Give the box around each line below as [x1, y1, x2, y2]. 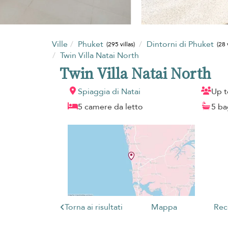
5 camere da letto [78, 101, 143, 112]
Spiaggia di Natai [78, 85, 140, 97]
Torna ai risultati [64, 201, 123, 213]
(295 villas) [106, 40, 135, 49]
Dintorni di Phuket [146, 38, 216, 50]
